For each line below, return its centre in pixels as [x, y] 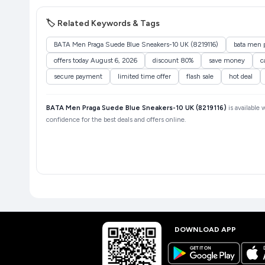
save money [227, 61]
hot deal [240, 77]
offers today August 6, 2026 [95, 61]
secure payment [78, 77]
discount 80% [173, 61]
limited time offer [144, 77]
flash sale [200, 77]
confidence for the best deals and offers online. [116, 120]
